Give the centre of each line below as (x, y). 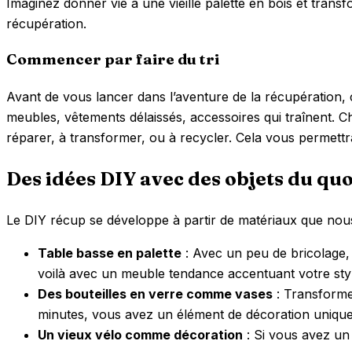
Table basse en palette (110, 253)
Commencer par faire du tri (113, 60)
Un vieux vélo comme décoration (140, 334)
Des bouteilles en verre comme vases (155, 293)
